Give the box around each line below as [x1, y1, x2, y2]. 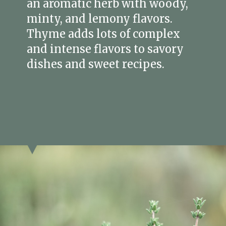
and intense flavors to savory [27, 42, 184, 56]
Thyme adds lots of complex [27, 27, 181, 41]
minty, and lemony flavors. [27, 12, 173, 26]
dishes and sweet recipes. [27, 57, 165, 71]
